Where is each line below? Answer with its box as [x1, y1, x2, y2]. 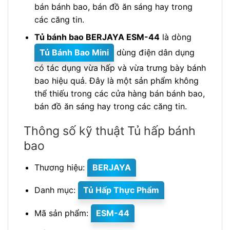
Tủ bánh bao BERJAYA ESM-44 [34, 32, 160, 43]
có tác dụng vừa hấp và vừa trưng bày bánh [34, 63, 206, 73]
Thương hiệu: [34, 162, 87, 172]
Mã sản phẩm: [34, 208, 91, 219]
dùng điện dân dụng [113, 47, 195, 58]
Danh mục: [34, 185, 78, 196]
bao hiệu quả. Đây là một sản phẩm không [34, 75, 199, 86]
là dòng [159, 32, 191, 43]
